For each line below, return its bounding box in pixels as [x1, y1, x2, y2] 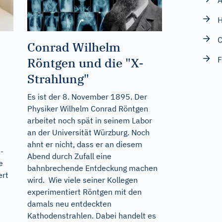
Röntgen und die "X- [27, 55, 144, 71]
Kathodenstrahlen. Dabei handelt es [27, 211, 156, 221]
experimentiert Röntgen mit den [27, 187, 142, 197]
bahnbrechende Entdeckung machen [27, 163, 158, 173]
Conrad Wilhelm [27, 39, 120, 55]
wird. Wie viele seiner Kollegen [27, 175, 138, 185]
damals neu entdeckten [27, 199, 111, 209]
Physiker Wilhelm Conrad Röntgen [27, 104, 148, 114]
